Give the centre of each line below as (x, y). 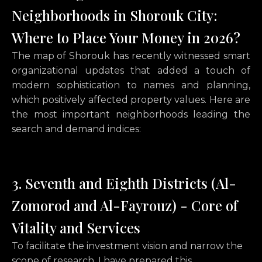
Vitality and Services (76, 228)
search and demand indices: (76, 129)
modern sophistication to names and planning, (131, 85)
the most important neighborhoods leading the (131, 115)
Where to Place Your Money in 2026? (126, 38)
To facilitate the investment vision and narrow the (127, 246)
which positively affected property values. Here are (131, 100)
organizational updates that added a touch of (131, 71)
